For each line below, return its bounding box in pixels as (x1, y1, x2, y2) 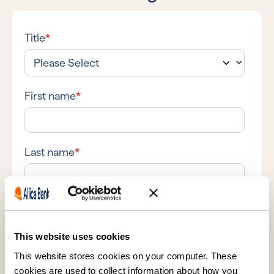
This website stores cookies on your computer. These (14, 250, 237, 261)
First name (24, 89, 76, 103)
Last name (24, 146, 75, 159)
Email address (24, 258, 92, 272)
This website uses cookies (14, 231, 130, 242)
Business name (24, 202, 97, 215)
